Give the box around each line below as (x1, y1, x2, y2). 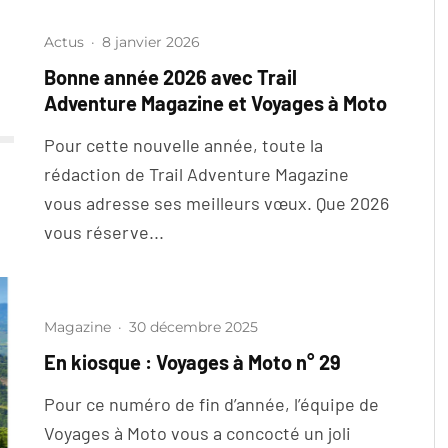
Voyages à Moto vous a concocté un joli (44, 422, 351, 445)
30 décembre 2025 (129, 318, 258, 337)
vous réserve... (44, 221, 164, 243)
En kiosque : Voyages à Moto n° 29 (44, 350, 341, 375)
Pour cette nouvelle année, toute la (44, 134, 323, 156)
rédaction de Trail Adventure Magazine (44, 163, 349, 185)
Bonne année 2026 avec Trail (44, 65, 297, 89)
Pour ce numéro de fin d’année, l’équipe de (44, 393, 379, 416)
